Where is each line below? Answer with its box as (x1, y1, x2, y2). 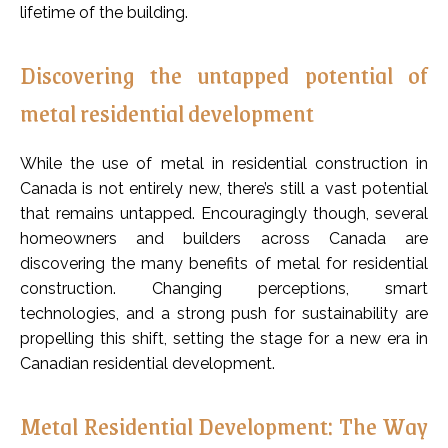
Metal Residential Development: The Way (20, 405, 428, 446)
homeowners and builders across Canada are (20, 229, 428, 249)
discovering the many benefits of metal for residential (20, 254, 428, 274)
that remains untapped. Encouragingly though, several (20, 204, 428, 224)
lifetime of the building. (20, 3, 188, 23)
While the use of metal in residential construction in (20, 154, 428, 174)
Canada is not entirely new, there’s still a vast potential (20, 179, 428, 199)
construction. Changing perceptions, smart (20, 279, 428, 299)
